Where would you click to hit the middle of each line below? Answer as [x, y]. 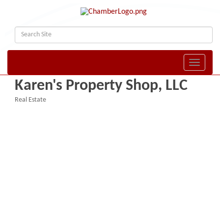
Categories [29, 107]
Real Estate [30, 100]
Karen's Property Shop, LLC [101, 86]
